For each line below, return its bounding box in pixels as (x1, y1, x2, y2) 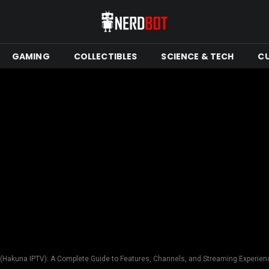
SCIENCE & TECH (161, 50, 234, 62)
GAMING (11, 50, 50, 62)
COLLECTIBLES (73, 50, 138, 62)
